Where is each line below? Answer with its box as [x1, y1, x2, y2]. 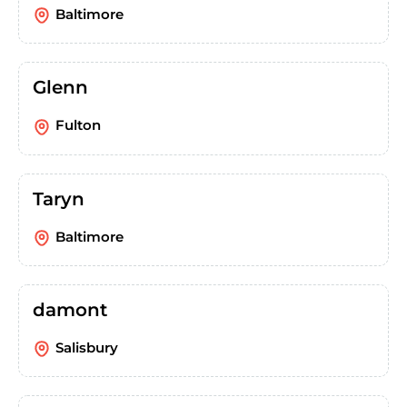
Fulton [55, 116, 101, 134]
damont [33, 299, 107, 321]
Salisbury [55, 339, 118, 356]
